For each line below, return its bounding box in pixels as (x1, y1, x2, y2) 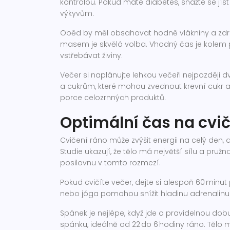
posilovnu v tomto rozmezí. (60, 158, 161, 168)
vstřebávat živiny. (60, 50, 123, 61)
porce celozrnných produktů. (60, 92, 166, 103)
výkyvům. (60, 8, 94, 18)
